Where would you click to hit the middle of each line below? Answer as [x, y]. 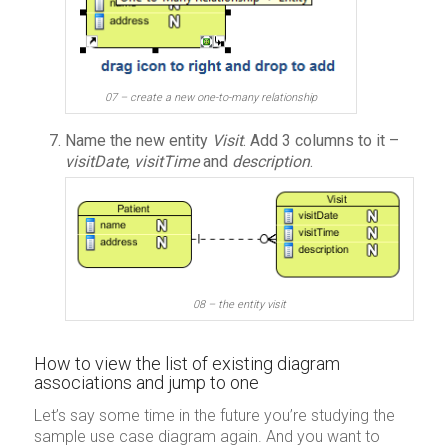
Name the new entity [138, 140]
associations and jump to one [146, 382]
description [270, 161]
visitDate [95, 161]
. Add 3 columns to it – [320, 140]
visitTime [166, 161]
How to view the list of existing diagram [186, 363]
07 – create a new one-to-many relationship [210, 97]
